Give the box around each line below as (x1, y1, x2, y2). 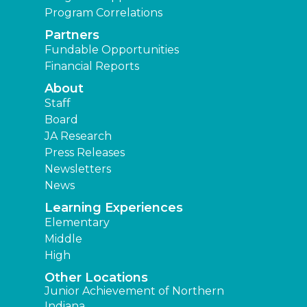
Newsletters (45, 162, 111, 176)
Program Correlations (45, 6, 162, 20)
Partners (45, 27, 99, 43)
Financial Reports (45, 60, 139, 73)
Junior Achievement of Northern (45, 284, 224, 298)
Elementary (45, 216, 110, 230)
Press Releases (45, 146, 125, 160)
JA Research (45, 130, 112, 143)
